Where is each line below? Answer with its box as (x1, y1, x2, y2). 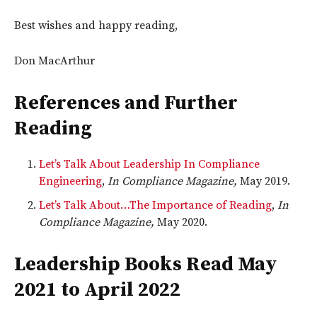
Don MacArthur (14, 53, 95, 68)
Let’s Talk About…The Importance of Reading (39, 197, 272, 212)
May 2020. (154, 214, 207, 229)
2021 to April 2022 (14, 277, 180, 302)
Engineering (39, 173, 102, 188)
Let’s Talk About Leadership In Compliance (39, 156, 260, 171)
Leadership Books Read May (14, 251, 277, 277)
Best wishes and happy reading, (14, 18, 178, 33)
